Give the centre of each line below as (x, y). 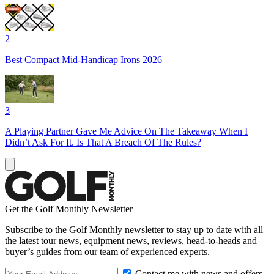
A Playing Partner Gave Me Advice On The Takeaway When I (126, 131)
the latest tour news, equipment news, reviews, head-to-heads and (131, 240)
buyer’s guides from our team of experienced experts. (107, 251)
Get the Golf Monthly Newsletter (69, 209)
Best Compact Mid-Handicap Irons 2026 (83, 59)
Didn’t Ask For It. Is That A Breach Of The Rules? (103, 142)
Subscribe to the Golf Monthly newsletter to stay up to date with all (134, 229)
